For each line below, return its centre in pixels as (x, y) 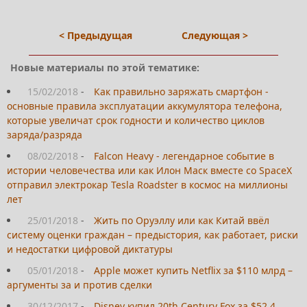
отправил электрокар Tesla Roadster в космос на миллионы (147, 185)
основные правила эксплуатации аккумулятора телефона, (145, 106)
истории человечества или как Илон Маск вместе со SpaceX (149, 171)
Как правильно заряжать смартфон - (181, 92)
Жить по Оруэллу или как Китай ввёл (182, 221)
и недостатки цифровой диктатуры (90, 249)
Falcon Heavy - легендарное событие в (184, 156)
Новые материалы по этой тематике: (105, 68)
